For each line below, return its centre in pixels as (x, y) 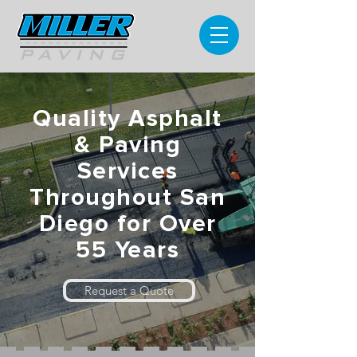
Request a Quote (129, 290)
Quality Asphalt (127, 119)
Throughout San (127, 198)
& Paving (127, 145)
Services (127, 171)
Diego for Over (127, 224)
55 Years (127, 250)
